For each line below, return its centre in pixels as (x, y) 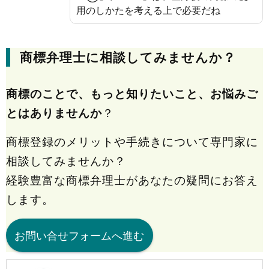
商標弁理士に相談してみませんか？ (128, 58)
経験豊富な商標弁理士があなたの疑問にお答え (132, 180)
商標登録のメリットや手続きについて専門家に (132, 142)
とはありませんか (54, 113)
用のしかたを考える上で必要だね (148, 11)
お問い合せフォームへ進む (80, 235)
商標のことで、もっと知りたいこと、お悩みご (132, 94)
